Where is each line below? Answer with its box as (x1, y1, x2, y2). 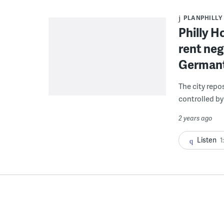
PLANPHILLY (183, 13, 222, 22)
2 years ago (178, 113, 212, 122)
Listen (197, 134, 216, 144)
